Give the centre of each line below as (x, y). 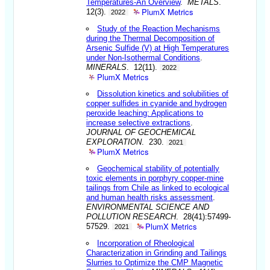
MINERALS (107, 67)
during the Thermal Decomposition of (151, 38)
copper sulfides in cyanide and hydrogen (157, 103)
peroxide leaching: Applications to (145, 113)
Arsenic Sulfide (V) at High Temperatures (158, 48)
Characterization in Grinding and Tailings (157, 253)
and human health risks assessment (150, 197)
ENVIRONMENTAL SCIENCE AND (148, 207)
